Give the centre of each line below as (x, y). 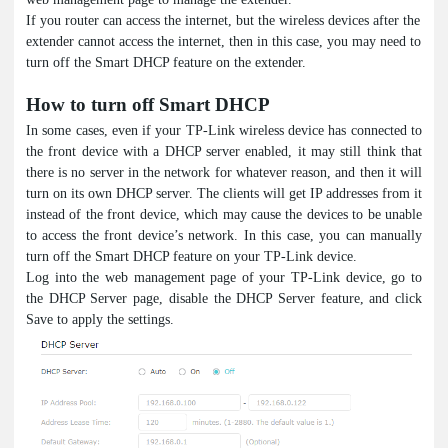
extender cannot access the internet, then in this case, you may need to (223, 41)
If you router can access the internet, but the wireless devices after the (223, 20)
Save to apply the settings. (104, 319)
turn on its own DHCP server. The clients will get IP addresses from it (224, 193)
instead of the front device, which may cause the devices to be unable (224, 214)
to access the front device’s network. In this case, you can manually (224, 235)
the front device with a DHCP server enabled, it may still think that (224, 151)
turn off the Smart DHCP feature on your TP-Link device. (191, 256)
